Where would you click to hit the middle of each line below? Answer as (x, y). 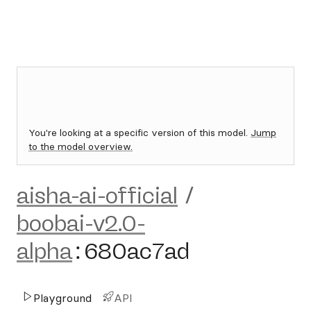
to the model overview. (81, 146)
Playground (62, 298)
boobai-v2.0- (81, 224)
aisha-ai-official (97, 196)
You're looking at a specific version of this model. (140, 133)
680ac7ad (137, 251)
